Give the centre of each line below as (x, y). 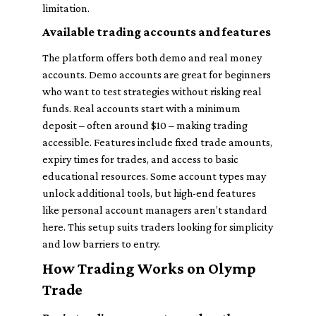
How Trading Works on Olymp (149, 268)
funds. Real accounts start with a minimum (141, 108)
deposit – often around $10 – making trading (145, 125)
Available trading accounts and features (157, 32)
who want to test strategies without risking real (152, 91)
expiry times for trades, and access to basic (140, 159)
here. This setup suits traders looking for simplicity (158, 227)
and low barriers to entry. (101, 244)
